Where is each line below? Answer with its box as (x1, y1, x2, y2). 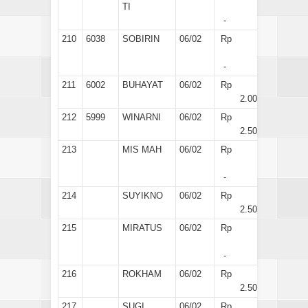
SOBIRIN (122, 33, 159, 44)
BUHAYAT (122, 79, 163, 90)
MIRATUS (122, 222, 162, 233)
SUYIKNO (122, 190, 163, 201)
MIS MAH (122, 144, 162, 155)
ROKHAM (122, 268, 162, 279)
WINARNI (122, 111, 161, 122)
